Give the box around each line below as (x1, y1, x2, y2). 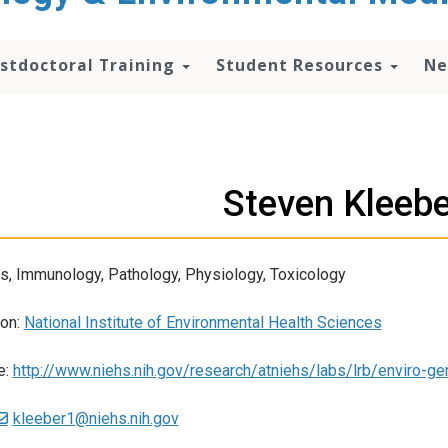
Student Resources (216, 54, 388, 76)
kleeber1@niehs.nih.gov (12, 409, 179, 429)
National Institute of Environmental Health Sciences (23, 312, 382, 332)
